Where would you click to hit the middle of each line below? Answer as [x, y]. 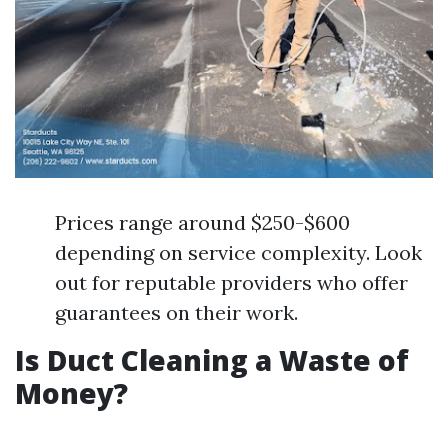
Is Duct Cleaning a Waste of [212, 360]
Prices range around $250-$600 [202, 223]
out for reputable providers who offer [231, 283]
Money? [71, 393]
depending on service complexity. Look [238, 253]
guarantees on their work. [176, 313]
